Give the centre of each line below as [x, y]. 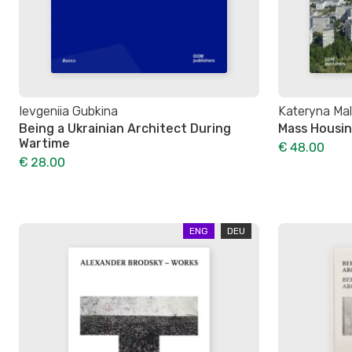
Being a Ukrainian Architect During [125, 128]
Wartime [44, 143]
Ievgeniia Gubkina [68, 111]
